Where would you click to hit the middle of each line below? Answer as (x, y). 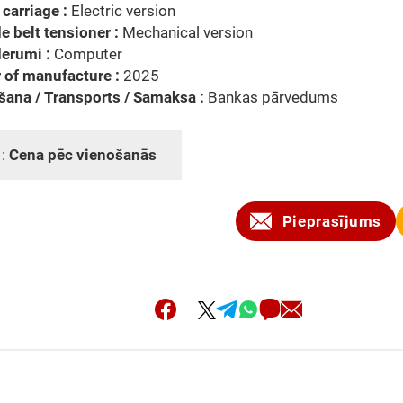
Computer (86, 54)
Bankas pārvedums (273, 97)
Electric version (121, 11)
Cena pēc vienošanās (85, 155)
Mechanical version (186, 32)
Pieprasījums (331, 221)
